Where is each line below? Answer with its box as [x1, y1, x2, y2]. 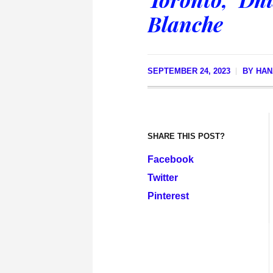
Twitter [147, 172, 178, 183]
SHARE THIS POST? [147, 131, 225, 141]
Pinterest [147, 190, 189, 201]
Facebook [147, 154, 194, 165]
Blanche [147, 10, 223, 38]
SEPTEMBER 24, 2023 [147, 66, 230, 76]
